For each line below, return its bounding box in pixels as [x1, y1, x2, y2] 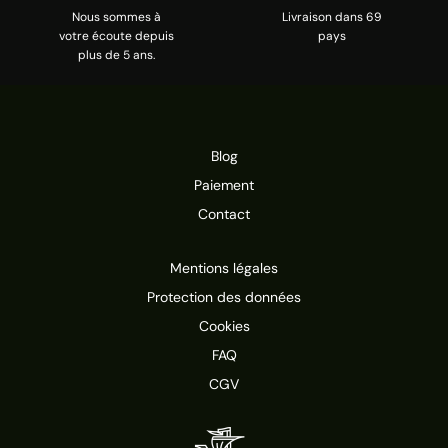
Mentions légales [170, 258, 278, 277]
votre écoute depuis [58, 27, 174, 44]
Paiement [194, 175, 254, 194]
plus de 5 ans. [77, 46, 155, 63]
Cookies [198, 316, 250, 335]
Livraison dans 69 [282, 8, 382, 25]
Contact [198, 204, 250, 223]
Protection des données [147, 287, 301, 306]
